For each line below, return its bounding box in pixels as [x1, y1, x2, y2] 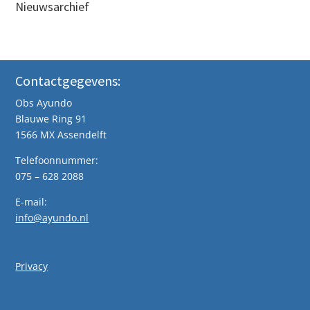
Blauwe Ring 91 [15, 112, 87, 126]
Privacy [15, 259, 48, 273]
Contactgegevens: [15, 72, 121, 90]
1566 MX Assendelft [15, 128, 107, 142]
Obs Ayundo [15, 96, 73, 110]
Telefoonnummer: [15, 154, 99, 167]
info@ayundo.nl [15, 211, 89, 225]
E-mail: [15, 195, 48, 209]
